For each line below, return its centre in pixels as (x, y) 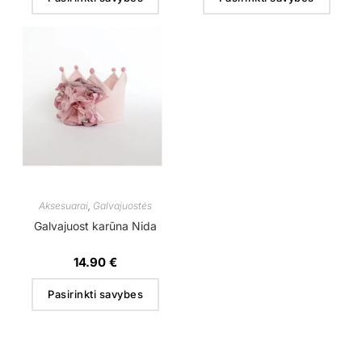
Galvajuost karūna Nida (96, 226)
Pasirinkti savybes (96, 295)
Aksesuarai (64, 206)
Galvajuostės (123, 206)
